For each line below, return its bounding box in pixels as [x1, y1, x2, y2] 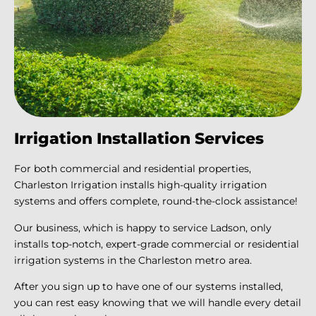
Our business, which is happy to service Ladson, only [14, 221, 272, 234]
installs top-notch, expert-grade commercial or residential [14, 237, 299, 250]
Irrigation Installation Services [14, 129, 264, 149]
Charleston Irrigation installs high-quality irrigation [14, 178, 267, 192]
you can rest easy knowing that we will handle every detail [14, 296, 301, 310]
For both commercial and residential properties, [14, 162, 251, 176]
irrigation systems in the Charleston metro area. [14, 253, 252, 267]
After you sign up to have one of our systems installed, [14, 280, 283, 293]
